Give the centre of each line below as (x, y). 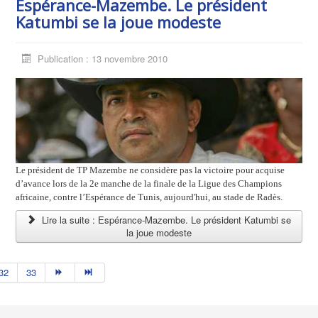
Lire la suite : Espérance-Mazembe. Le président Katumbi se (165, 220)
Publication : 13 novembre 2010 (102, 59)
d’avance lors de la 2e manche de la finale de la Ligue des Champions (149, 184)
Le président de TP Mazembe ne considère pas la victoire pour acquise (150, 170)
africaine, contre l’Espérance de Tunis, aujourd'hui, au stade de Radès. (149, 197)
